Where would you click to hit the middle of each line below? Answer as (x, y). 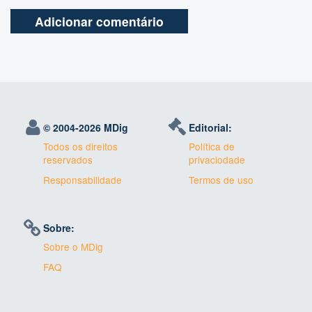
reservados (68, 160)
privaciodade (217, 160)
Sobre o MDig (73, 247)
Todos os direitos (81, 147)
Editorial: (211, 128)
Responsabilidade (83, 180)
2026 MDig (104, 128)
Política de (212, 147)
